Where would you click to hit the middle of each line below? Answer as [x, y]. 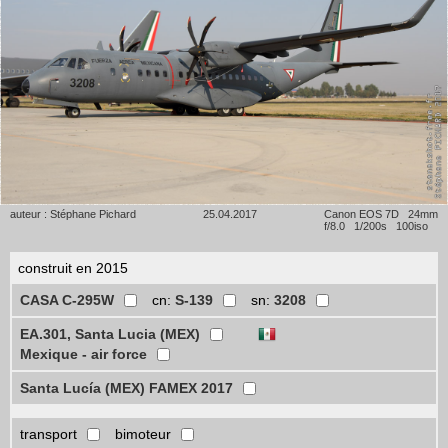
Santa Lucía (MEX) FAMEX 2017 [126, 388]
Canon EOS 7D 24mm [381, 214]
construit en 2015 [73, 268]
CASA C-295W [67, 300]
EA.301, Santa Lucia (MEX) [110, 334]
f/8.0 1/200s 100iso [376, 226]
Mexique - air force [83, 354]
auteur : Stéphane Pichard [73, 214]
